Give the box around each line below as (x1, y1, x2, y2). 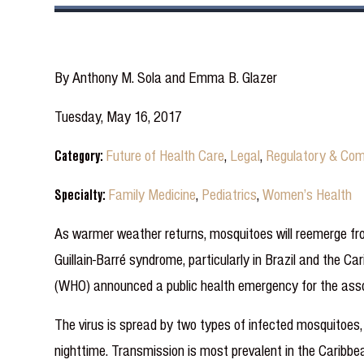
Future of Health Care (106, 146, 225, 164)
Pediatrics (201, 185, 258, 203)
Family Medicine (109, 185, 197, 203)
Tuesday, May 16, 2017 (54, 107, 183, 125)
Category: (54, 146, 107, 164)
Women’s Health (262, 185, 353, 203)
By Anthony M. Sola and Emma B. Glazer (54, 68, 278, 86)
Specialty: (54, 185, 110, 203)
